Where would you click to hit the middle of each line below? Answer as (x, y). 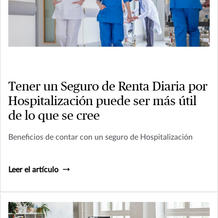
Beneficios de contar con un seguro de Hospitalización (100, 137)
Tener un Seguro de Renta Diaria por (108, 86)
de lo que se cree (54, 116)
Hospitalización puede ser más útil (102, 101)
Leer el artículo (33, 170)
